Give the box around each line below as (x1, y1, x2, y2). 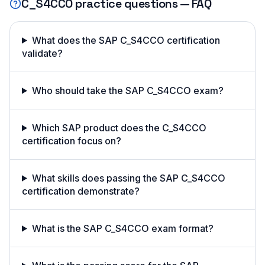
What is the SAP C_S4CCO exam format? (31, 222, 214, 234)
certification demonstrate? (22, 185, 140, 197)
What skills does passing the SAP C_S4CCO (31, 172, 225, 184)
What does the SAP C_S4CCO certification (31, 34, 220, 46)
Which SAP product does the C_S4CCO (31, 121, 206, 134)
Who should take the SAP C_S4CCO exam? (31, 84, 224, 96)
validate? (22, 47, 63, 59)
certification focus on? (22, 134, 121, 147)
